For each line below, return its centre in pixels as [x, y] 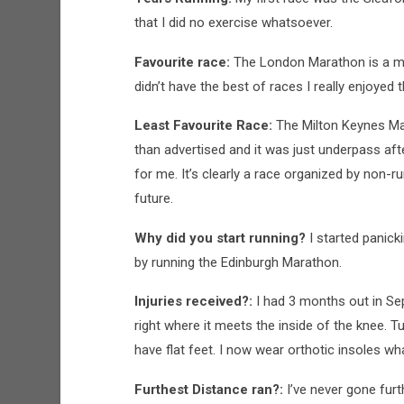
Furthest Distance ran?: [210, 389]
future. [153, 199]
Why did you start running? [221, 238]
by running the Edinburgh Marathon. [238, 262]
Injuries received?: [195, 302]
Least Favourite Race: [205, 126]
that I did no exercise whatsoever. [233, 23]
